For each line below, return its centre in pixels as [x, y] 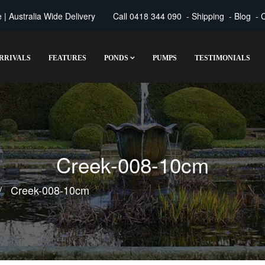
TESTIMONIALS [222, 58]
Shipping [208, 16]
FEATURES [67, 58]
